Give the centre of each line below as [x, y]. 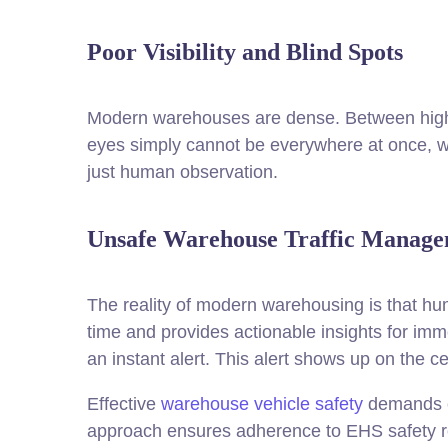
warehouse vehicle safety [262, 404]
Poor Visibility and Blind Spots [245, 52]
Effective [124, 404]
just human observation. [182, 172]
